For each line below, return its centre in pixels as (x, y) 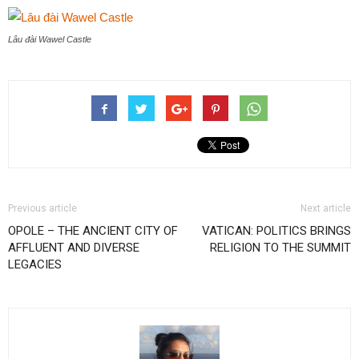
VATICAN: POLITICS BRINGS (276, 231)
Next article (326, 208)
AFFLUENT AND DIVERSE (74, 248)
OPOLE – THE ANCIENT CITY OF (93, 231)
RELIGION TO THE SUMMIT (280, 248)
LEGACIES (35, 264)
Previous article (42, 208)
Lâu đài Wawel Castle (50, 39)
